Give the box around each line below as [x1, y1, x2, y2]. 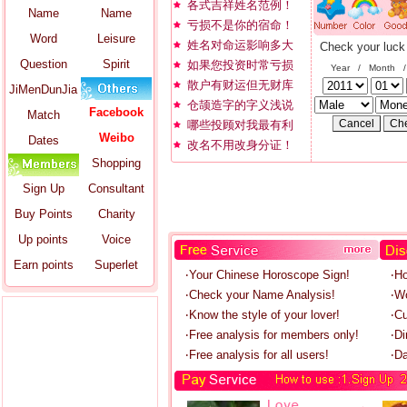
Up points [18, 233, 68, 246]
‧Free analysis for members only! [185, 328, 359, 342]
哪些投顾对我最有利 [187, 118, 293, 132]
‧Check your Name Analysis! [185, 288, 335, 302]
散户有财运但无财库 [187, 78, 293, 92]
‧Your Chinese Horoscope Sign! [185, 268, 350, 282]
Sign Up [22, 182, 65, 195]
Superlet [94, 258, 138, 272]
